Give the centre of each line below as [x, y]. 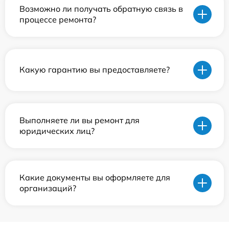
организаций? [48, 188]
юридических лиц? [57, 131]
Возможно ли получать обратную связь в [101, 8]
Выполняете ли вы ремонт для [79, 120]
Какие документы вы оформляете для [95, 177]
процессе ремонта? [58, 19]
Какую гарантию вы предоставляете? [95, 70]
